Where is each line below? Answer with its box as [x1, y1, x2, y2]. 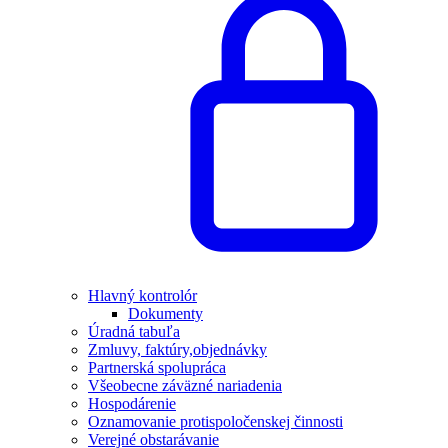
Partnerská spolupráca [88, 359, 226, 376]
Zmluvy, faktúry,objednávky [88, 341, 267, 358]
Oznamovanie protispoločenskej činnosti [88, 413, 343, 430]
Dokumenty [128, 305, 203, 322]
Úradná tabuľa [88, 323, 180, 340]
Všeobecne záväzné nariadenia [88, 377, 282, 394]
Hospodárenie [88, 395, 176, 412]
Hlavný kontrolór [88, 287, 197, 304]
